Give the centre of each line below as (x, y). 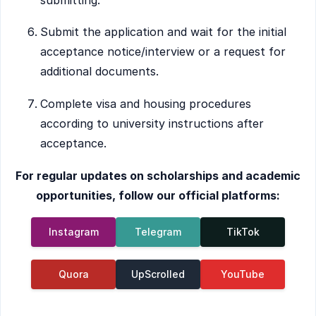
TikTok (243, 232)
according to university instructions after (152, 124)
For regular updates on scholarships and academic (158, 175)
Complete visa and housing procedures (146, 104)
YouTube (243, 274)
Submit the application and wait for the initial (163, 32)
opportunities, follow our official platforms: (158, 195)
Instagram (73, 232)
